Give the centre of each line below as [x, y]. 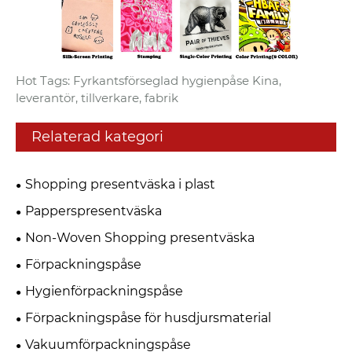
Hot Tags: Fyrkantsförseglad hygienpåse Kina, [148, 80]
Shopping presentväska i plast [120, 184]
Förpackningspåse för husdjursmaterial [148, 317]
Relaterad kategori [97, 136]
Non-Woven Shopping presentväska [140, 237]
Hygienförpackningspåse [104, 291]
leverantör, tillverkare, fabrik [97, 97]
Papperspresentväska [93, 211]
